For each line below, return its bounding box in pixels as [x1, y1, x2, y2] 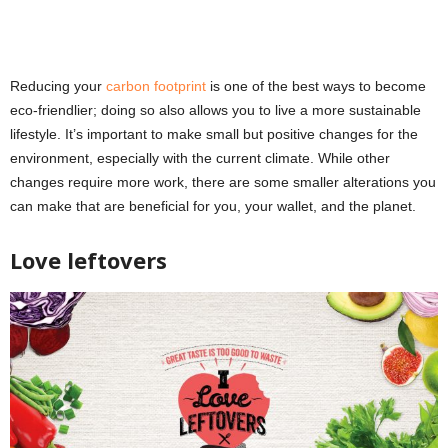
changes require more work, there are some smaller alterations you [10, 174, 436, 191]
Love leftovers [10, 245, 167, 276]
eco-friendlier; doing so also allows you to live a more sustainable [10, 102, 421, 119]
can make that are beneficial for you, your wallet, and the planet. [10, 198, 416, 215]
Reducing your [10, 78, 106, 95]
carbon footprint [106, 78, 206, 95]
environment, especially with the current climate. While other [10, 150, 390, 167]
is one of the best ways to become [206, 78, 426, 95]
